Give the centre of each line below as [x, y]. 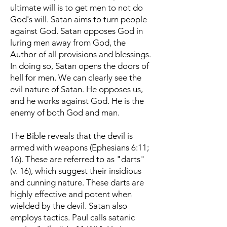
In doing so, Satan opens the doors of [80, 66]
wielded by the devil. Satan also [69, 206]
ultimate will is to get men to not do [77, 8]
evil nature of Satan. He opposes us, [77, 89]
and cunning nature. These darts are [77, 182]
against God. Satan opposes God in [77, 31]
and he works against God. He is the [77, 101]
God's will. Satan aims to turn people [79, 19]
